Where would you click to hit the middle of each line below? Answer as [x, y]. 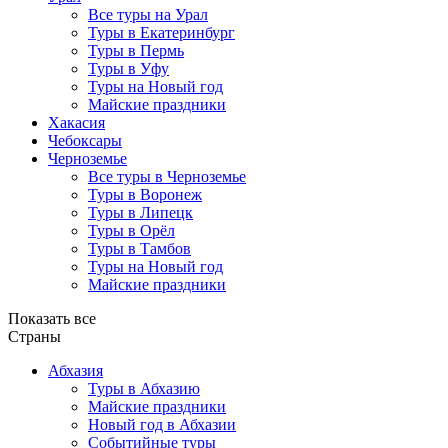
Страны [34, 336]
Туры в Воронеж [145, 194]
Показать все [52, 318]
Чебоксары [85, 140]
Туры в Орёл [131, 230]
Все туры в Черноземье [167, 176]
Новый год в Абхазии [162, 424]
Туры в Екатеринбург [161, 32]
